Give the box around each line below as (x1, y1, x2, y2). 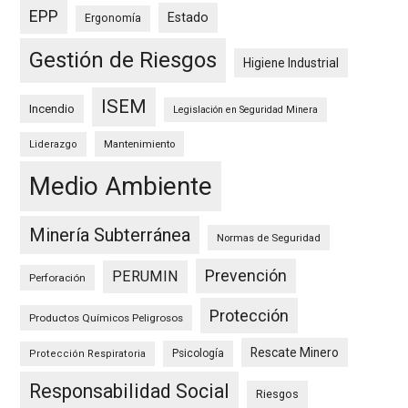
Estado (168, 10, 209, 25)
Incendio (29, 102, 76, 117)
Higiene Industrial (243, 56, 340, 71)
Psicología (172, 347, 225, 361)
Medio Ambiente (29, 171, 213, 202)
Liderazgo (29, 138, 78, 151)
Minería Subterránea (29, 224, 191, 247)
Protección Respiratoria (29, 348, 147, 361)
